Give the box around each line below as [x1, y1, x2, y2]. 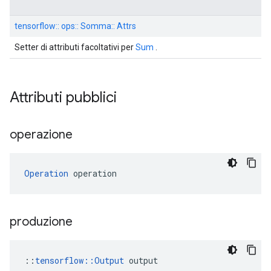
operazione [10, 127, 76, 142]
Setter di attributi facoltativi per [15, 42, 135, 52]
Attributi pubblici [10, 88, 120, 106]
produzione [10, 214, 76, 229]
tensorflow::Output [35, 255, 124, 266]
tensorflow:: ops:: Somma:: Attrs [15, 21, 136, 31]
